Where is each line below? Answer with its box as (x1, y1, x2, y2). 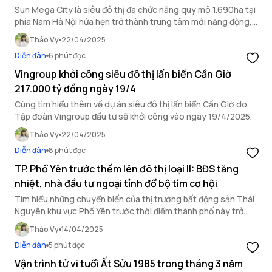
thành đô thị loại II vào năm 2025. (15, 217, 142, 229)
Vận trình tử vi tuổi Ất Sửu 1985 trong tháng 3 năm (15, 257, 243, 270)
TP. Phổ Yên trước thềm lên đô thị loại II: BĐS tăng (15, 162, 239, 175)
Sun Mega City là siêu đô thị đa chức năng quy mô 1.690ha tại (15, 4, 256, 15)
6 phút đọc (49, 50, 86, 61)
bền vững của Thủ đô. (15, 28, 98, 39)
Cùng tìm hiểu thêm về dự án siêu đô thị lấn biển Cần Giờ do (15, 98, 247, 110)
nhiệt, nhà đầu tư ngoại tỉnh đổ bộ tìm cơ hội (15, 177, 217, 190)
